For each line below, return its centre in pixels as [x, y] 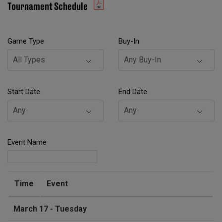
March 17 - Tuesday [50, 209]
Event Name [27, 142]
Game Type [26, 41]
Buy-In [129, 41]
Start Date [24, 91]
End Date [133, 91]
